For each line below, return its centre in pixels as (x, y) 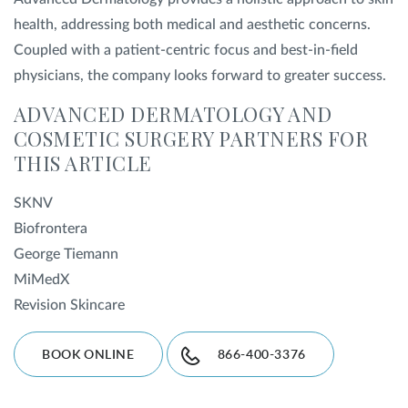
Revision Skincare (69, 305)
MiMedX (41, 280)
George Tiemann (70, 254)
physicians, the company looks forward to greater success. (200, 76)
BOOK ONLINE (88, 355)
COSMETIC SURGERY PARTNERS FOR (191, 138)
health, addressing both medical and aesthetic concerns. (192, 25)
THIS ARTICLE (83, 163)
